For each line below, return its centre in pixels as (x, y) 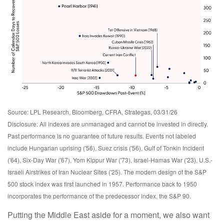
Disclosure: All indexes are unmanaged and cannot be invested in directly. (108, 123)
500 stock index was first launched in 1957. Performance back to (95, 183)
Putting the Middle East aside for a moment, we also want (108, 214)
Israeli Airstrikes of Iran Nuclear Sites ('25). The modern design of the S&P (107, 171)
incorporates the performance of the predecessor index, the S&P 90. (99, 195)
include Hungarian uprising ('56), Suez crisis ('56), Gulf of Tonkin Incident (106, 147)
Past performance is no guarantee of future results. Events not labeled (102, 135)
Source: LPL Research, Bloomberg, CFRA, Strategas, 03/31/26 (92, 111)
